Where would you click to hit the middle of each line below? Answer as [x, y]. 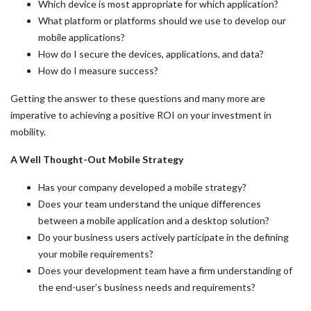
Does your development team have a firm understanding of [165, 270]
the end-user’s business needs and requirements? [147, 287]
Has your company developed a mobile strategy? [142, 187]
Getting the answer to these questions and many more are [138, 98]
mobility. [28, 131]
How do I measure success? [98, 70]
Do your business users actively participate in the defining [163, 237]
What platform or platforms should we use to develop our [162, 20]
